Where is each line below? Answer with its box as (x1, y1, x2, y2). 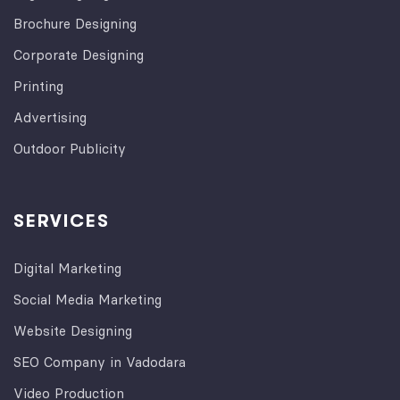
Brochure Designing (13, 14, 137, 32)
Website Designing (13, 321, 132, 339)
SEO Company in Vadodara (13, 353, 186, 371)
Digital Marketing (13, 259, 121, 277)
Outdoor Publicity (13, 139, 126, 157)
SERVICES (13, 210, 110, 231)
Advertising (13, 108, 87, 126)
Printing (13, 77, 63, 95)
